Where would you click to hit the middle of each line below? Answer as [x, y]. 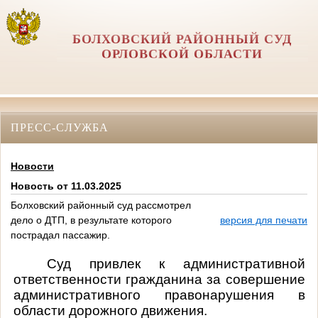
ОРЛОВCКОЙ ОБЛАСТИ [182, 54]
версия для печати [264, 220]
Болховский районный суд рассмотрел [101, 205]
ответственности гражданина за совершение [159, 279]
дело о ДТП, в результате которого [91, 220]
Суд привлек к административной [176, 263]
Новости [32, 166]
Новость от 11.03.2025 [66, 186]
